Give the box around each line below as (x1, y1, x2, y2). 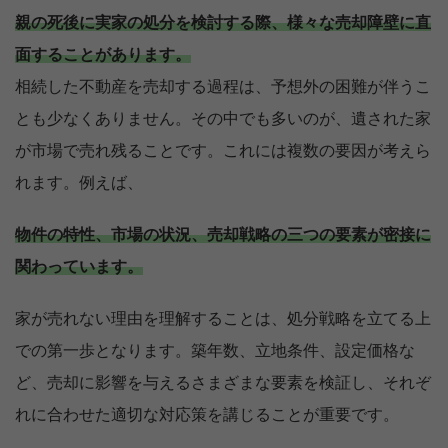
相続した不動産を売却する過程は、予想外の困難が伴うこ (15, 79, 431, 96)
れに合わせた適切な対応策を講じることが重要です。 (15, 407, 399, 424)
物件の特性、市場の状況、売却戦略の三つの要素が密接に (15, 227, 431, 244)
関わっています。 (15, 259, 143, 276)
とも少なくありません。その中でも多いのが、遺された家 (15, 111, 431, 128)
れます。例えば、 (15, 175, 143, 192)
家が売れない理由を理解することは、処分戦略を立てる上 (15, 311, 431, 328)
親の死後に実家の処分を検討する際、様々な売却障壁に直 (15, 15, 431, 32)
